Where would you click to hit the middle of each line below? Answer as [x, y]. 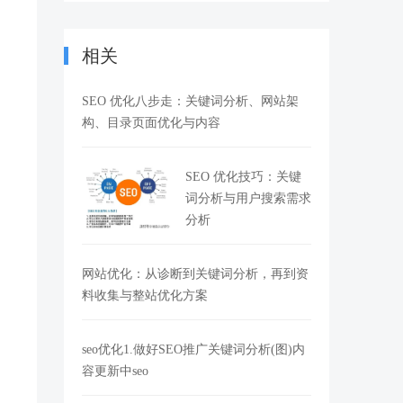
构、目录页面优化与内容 [151, 122]
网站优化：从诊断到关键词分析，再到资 [195, 273]
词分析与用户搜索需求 [248, 198]
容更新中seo [115, 371]
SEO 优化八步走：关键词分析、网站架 [190, 101]
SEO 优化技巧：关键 [243, 176]
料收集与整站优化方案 [145, 295]
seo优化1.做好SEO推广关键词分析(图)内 [193, 349]
